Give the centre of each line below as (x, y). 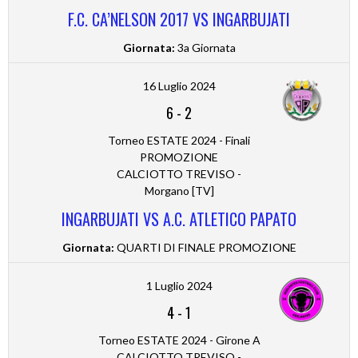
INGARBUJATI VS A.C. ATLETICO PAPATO (179, 219)
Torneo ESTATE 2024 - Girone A (179, 340)
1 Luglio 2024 (179, 286)
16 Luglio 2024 (179, 86)
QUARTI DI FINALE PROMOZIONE (205, 248)
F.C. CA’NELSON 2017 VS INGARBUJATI (179, 20)
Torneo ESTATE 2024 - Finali (179, 141)
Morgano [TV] (179, 191)
